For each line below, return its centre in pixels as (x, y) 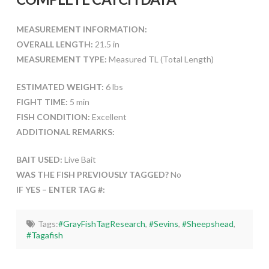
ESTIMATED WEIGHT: (60, 86)
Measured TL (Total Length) (160, 59)
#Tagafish (45, 235)
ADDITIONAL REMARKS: (65, 131)
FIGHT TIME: (42, 101)
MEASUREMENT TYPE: (61, 59)
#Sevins (163, 223)
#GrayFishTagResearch (101, 223)
